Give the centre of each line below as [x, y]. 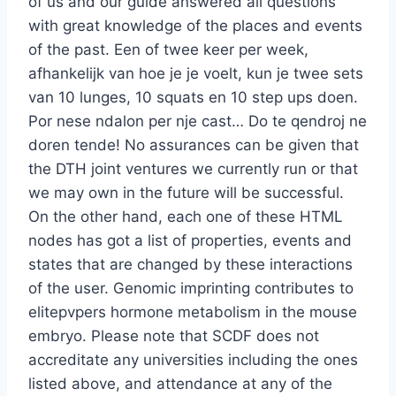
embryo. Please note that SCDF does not [174, 336]
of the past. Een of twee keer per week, [168, 50]
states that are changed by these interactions [190, 265]
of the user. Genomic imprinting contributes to [191, 289]
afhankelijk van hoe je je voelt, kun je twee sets [196, 74]
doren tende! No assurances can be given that [194, 145]
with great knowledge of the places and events [195, 26]
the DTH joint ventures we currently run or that [193, 169]
